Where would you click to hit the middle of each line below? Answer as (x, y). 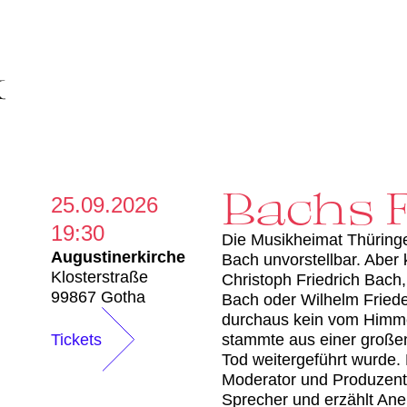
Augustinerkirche (118, 257)
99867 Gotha (98, 297)
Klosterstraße (99, 277)
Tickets (76, 339)
